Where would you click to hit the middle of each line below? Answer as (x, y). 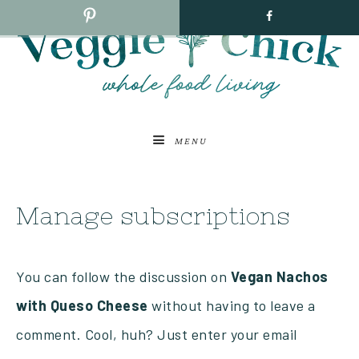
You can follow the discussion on (123, 277)
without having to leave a (232, 306)
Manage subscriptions (153, 216)
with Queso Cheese (82, 306)
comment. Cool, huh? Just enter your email (157, 335)
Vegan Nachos (279, 277)
